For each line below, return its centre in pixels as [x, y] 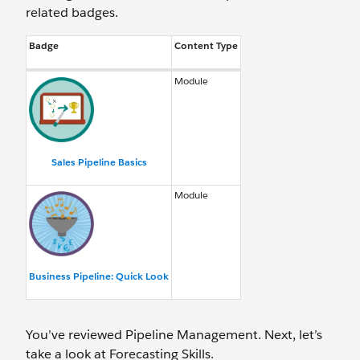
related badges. [72, 12]
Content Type [206, 45]
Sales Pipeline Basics [99, 162]
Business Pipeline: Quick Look [99, 276]
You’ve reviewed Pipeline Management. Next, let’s [174, 335]
